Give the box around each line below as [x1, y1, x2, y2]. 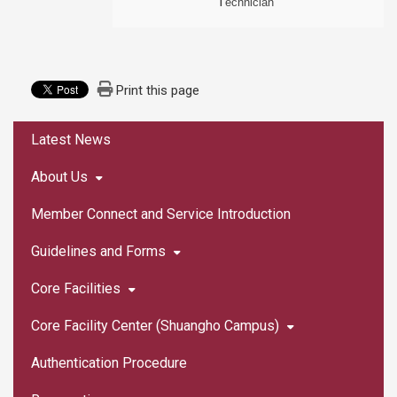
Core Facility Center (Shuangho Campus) [31, 317, 279, 334]
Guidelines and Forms [31, 243, 166, 260]
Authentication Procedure [31, 354, 187, 371]
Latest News [31, 131, 111, 148]
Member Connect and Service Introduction [31, 206, 291, 222]
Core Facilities [31, 280, 124, 297]
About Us [31, 168, 88, 185]
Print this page [116, 82, 199, 98]
